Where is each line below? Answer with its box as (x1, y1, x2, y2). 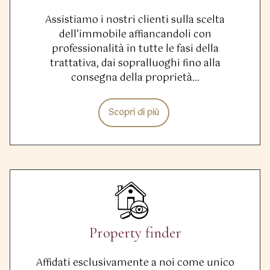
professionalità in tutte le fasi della (51, 41, 219, 58)
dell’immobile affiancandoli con (58, 27, 212, 43)
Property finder (89, 224, 181, 242)
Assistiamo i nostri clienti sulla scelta (45, 12, 225, 29)
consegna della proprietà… (71, 70, 199, 87)
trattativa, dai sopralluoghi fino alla (49, 55, 221, 72)
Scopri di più (108, 105, 159, 121)
